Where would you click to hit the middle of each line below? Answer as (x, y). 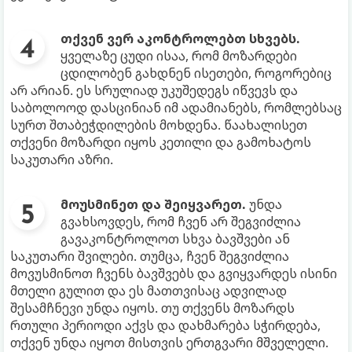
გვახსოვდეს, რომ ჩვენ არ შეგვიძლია (181, 222)
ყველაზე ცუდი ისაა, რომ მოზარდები (179, 56)
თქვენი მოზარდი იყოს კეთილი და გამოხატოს (161, 143)
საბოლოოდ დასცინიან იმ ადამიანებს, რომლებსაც (176, 108)
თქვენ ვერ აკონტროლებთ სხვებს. (180, 39)
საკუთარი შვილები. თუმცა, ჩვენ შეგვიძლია (150, 257)
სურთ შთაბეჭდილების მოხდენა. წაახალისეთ (159, 125)
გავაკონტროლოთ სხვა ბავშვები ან (175, 239)
